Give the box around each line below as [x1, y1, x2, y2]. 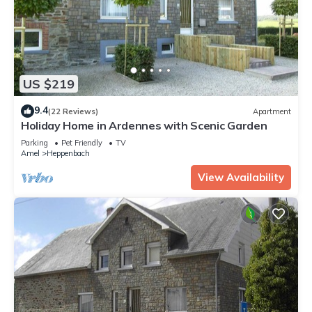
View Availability [198, 171, 284, 185]
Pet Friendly [61, 138, 102, 148]
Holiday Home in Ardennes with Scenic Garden [21, 118, 267, 133]
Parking [21, 138, 48, 148]
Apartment [253, 106, 291, 116]
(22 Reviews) [48, 106, 98, 116]
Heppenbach [47, 148, 90, 159]
